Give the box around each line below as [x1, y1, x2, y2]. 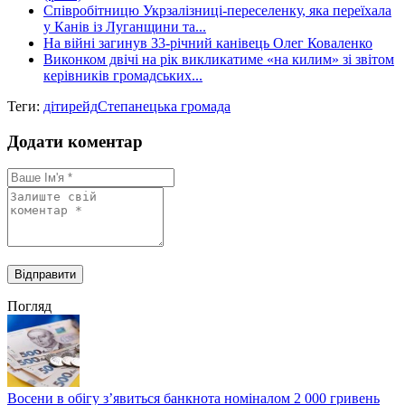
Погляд [7, 298, 52, 315]
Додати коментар [7, 131, 143, 151]
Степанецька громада [98, 98, 231, 114]
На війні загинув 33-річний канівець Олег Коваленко [43, 34, 372, 51]
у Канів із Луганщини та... [43, 18, 206, 34]
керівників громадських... [43, 67, 202, 83]
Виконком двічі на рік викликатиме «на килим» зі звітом [43, 51, 394, 67]
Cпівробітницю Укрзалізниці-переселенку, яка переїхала [43, 2, 391, 18]
